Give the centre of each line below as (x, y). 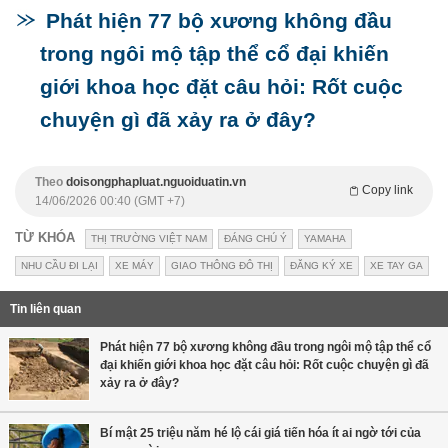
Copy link (387, 190)
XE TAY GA (396, 266)
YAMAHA (325, 239)
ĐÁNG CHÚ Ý (255, 239)
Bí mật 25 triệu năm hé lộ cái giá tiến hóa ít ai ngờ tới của (260, 433)
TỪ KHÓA (45, 238)
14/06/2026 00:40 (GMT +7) (110, 201)
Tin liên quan (45, 309)
